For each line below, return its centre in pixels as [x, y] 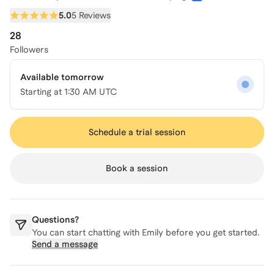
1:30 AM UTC [91, 92]
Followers [29, 50]
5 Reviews [91, 15]
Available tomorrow [62, 77]
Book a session [137, 168]
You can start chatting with [87, 232]
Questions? [55, 220]
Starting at [42, 92]
